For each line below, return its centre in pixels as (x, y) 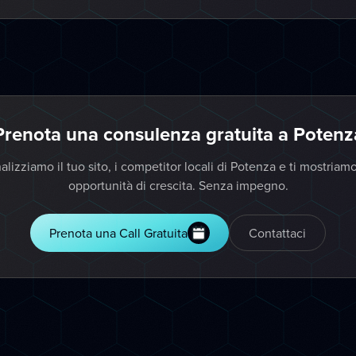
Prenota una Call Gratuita (118, 233)
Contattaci (277, 233)
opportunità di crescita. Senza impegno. (178, 185)
